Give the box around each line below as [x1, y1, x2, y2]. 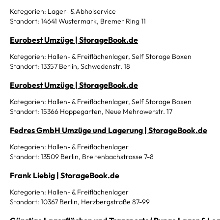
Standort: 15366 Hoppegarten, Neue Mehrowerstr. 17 [10, 107, 172, 116]
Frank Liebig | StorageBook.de [10, 170, 119, 180]
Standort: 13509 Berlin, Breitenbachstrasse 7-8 [10, 152, 154, 161]
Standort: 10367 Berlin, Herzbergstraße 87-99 [10, 197, 150, 206]
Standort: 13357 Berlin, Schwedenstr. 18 [10, 62, 130, 71]
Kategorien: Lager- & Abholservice [10, 7, 116, 16]
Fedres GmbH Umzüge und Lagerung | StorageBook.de [10, 125, 207, 135]
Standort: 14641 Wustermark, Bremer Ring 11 [10, 17, 146, 26]
